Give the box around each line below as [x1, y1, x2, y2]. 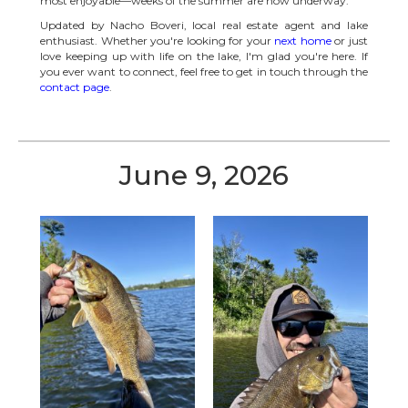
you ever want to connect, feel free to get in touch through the [40, 65, 368, 79]
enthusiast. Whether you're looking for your [40, 34, 275, 48]
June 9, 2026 [119, 158, 289, 193]
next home [274, 34, 331, 48]
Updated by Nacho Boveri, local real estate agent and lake [40, 18, 368, 33]
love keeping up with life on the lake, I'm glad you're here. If [40, 49, 368, 64]
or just [331, 34, 369, 48]
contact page [40, 80, 109, 95]
